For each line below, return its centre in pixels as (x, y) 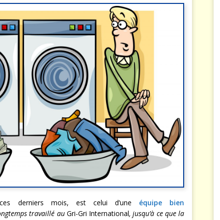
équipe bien (162, 202)
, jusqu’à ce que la (157, 213)
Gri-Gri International (98, 213)
